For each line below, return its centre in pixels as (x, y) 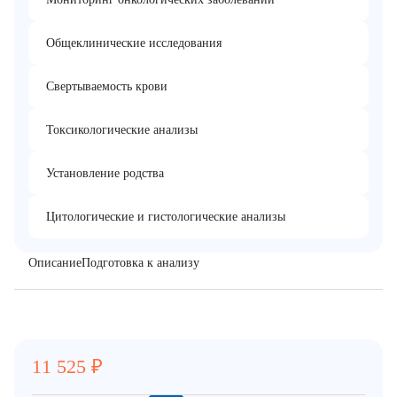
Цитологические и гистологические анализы (166, 217)
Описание (55, 263)
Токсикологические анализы (122, 130)
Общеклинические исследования (134, 43)
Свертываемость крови (107, 86)
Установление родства (105, 173)
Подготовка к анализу (140, 263)
